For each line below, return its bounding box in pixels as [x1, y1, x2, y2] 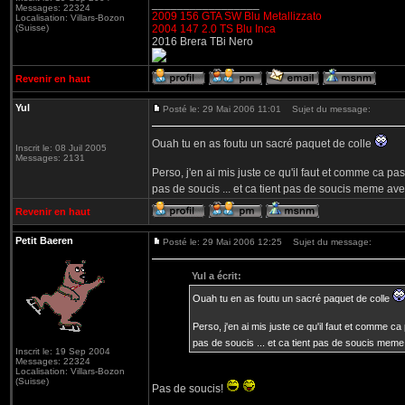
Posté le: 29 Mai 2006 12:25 [163, 237, 282, 247]
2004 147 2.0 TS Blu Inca [152, 23, 276, 35]
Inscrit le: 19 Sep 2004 [15, 346, 110, 356]
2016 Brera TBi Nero [152, 35, 253, 48]
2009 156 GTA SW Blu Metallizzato [152, 10, 322, 23]
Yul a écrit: [192, 270, 241, 281]
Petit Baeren [15, 235, 73, 246]
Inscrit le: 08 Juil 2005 [15, 143, 107, 153]
